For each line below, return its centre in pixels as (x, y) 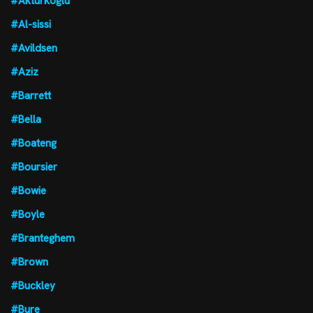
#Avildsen (34, 48)
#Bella (26, 119)
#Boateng (34, 143)
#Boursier (34, 167)
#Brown (29, 262)
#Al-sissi (31, 24)
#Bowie (28, 190)
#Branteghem (43, 238)
